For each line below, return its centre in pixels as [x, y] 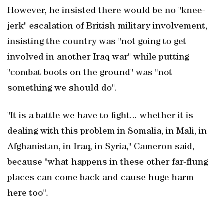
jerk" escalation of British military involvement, [107, 27]
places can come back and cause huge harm [101, 178]
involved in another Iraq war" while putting [98, 58]
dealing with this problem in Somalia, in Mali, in [107, 132]
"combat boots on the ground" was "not [90, 73]
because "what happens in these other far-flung [108, 163]
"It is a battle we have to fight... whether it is [100, 116]
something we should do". [62, 89]
